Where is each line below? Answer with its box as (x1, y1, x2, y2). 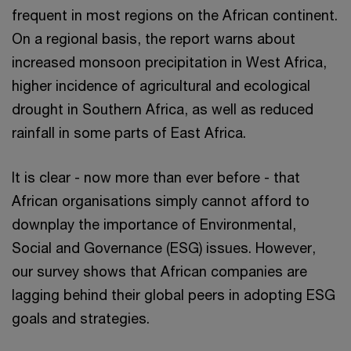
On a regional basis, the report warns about (12, 30, 295, 47)
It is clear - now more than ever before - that (12, 168, 300, 186)
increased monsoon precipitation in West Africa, (12, 53, 327, 71)
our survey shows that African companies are (12, 262, 307, 280)
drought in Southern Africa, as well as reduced (12, 100, 313, 118)
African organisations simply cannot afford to (12, 192, 309, 209)
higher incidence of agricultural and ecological (12, 77, 310, 94)
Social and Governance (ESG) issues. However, (12, 239, 316, 256)
